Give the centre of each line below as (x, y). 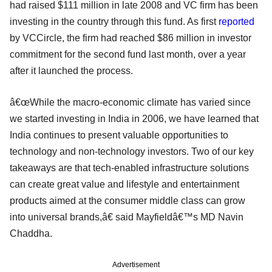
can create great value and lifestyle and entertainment (124, 184)
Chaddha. (31, 233)
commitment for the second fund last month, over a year (128, 54)
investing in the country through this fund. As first (114, 21)
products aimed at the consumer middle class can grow (127, 200)
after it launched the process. (71, 70)
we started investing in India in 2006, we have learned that (134, 118)
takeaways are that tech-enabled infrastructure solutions (129, 168)
